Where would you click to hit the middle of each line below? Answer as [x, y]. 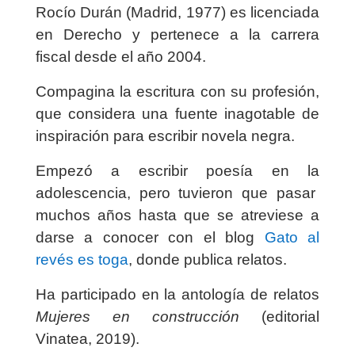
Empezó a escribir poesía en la [177, 171]
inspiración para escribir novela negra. [165, 136]
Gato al [292, 238]
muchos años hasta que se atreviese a [177, 216]
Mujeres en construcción [137, 317]
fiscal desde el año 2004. [120, 57]
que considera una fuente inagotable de [177, 114]
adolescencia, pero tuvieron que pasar [176, 193]
